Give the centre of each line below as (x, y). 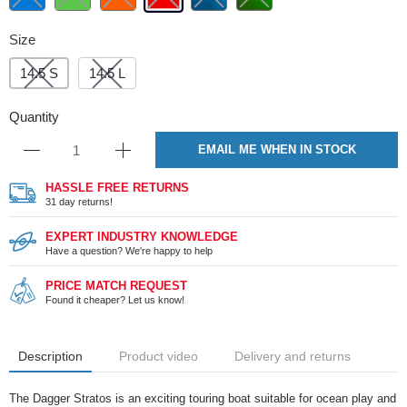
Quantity (34, 117)
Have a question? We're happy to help (129, 251)
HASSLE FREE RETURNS (117, 188)
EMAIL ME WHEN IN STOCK (277, 149)
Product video (159, 356)
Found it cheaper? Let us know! (115, 300)
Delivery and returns (293, 356)
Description (50, 356)
